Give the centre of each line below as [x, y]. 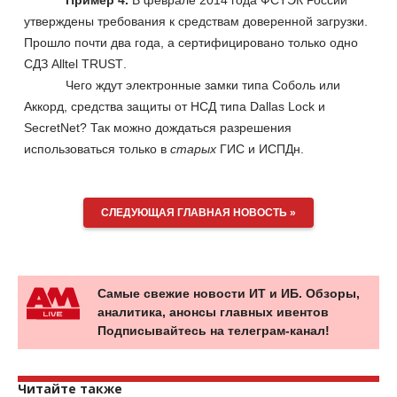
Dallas [267, 106]
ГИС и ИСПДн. [260, 148]
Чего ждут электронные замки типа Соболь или [203, 85]
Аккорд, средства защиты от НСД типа [137, 106]
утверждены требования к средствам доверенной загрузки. [196, 21]
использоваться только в [97, 148]
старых [193, 148]
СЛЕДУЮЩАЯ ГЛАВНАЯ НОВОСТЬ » [198, 212]
